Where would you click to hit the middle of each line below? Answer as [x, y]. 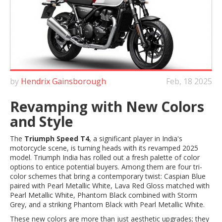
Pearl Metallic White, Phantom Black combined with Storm [104, 195]
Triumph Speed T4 [57, 139]
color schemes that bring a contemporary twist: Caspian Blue [108, 176]
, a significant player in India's [136, 139]
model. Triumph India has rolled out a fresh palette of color [105, 158]
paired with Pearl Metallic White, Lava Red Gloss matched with [110, 186]
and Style [41, 122]
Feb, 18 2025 [189, 82]
